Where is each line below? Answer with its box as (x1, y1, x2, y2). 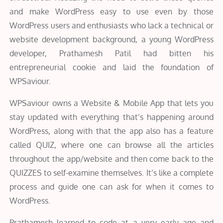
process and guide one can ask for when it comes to (9, 181, 214, 192)
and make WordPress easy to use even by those (9, 6, 214, 16)
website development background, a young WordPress (9, 34, 214, 44)
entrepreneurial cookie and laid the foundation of (9, 62, 214, 72)
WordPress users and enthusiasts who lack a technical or (9, 20, 214, 30)
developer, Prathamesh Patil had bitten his (9, 48, 214, 58)
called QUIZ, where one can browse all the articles (9, 139, 214, 150)
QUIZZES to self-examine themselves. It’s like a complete (9, 167, 214, 178)
